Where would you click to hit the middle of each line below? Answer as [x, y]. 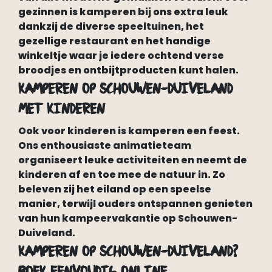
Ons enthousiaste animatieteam [105, 145]
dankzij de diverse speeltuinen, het [111, 26]
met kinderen [62, 109]
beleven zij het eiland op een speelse [115, 189]
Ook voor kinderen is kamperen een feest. [129, 131]
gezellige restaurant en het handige [114, 41]
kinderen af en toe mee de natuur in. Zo [122, 175]
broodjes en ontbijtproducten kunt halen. [128, 70]
